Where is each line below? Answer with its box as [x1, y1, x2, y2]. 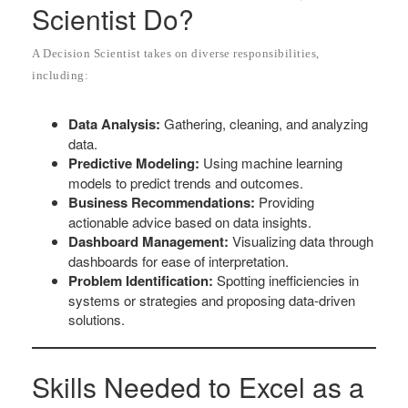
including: [32, 68, 88, 83]
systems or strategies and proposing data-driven [68, 291, 355, 311]
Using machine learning [199, 153, 342, 173]
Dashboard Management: [68, 231, 229, 252]
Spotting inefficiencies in [213, 270, 359, 291]
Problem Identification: [68, 270, 213, 291]
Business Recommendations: [68, 192, 255, 213]
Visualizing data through [229, 231, 373, 251]
